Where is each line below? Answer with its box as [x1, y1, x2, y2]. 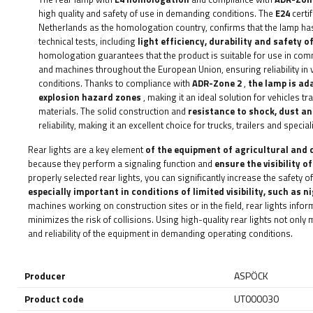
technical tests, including [38, 34, 138, 49]
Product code [24, 291, 84, 307]
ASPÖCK [234, 268, 268, 284]
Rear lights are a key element [28, 143, 145, 157]
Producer [24, 268, 66, 284]
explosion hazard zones [38, 90, 141, 105]
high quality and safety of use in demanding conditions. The [38, 6, 275, 21]
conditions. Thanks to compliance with [38, 76, 192, 91]
